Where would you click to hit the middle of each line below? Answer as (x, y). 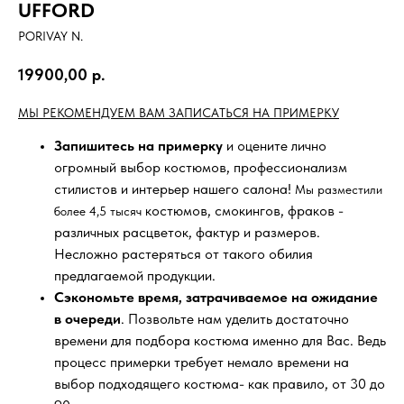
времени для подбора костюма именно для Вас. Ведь (220, 340)
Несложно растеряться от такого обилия (184, 253)
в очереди (87, 318)
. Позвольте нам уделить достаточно (235, 318)
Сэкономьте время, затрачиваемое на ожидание (216, 297)
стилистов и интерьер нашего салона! (174, 188)
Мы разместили (339, 189)
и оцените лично (275, 145)
